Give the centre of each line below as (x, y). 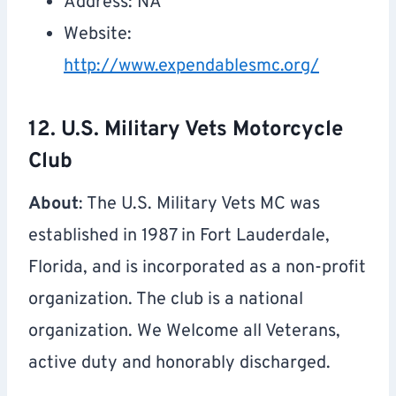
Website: (98, 35)
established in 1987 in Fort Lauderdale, (179, 236)
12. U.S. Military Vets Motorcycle (186, 130)
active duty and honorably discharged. (179, 364)
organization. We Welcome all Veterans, (184, 332)
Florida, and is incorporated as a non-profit (197, 268)
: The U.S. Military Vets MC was (199, 205)
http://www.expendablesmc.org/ (191, 67)
